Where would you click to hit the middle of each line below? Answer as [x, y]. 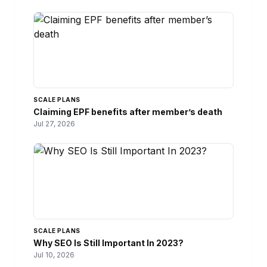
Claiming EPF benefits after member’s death [128, 111]
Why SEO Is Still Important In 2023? [108, 243]
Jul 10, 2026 [54, 254]
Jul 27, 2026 [54, 123]
